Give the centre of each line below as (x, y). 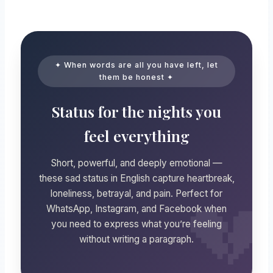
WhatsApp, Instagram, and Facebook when (136, 208)
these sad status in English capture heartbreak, (136, 178)
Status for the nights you (136, 111)
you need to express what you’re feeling (136, 224)
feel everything (136, 135)
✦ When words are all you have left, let (136, 65)
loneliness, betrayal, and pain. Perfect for (136, 193)
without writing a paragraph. (136, 239)
